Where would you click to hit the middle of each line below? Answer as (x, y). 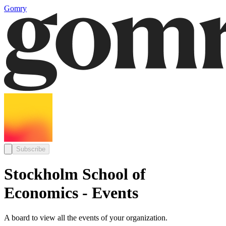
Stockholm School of (75, 174)
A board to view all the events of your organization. (86, 217)
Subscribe (31, 149)
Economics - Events (71, 193)
